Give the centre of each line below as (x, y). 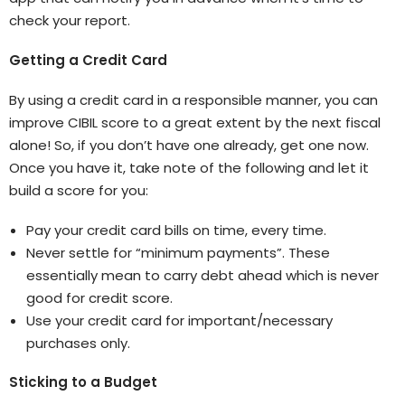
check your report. (70, 21)
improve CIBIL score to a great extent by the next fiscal (195, 122)
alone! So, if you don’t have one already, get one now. (189, 145)
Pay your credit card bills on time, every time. (176, 230)
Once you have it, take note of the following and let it (189, 167)
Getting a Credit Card (88, 61)
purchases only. (78, 343)
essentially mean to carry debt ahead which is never (202, 275)
